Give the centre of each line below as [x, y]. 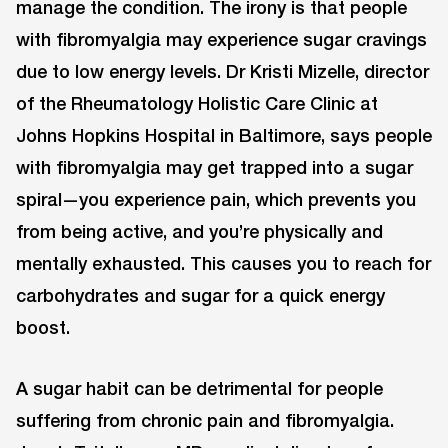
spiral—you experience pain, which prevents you [216, 198]
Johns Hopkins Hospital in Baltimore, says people [224, 134]
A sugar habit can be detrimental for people [199, 387]
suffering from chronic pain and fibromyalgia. [205, 419]
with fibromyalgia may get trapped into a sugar [214, 166]
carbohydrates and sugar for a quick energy [200, 294]
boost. [43, 326]
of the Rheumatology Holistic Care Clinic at [197, 102]
